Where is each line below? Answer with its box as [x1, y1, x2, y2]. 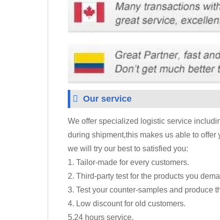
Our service [83, 94, 132, 104]
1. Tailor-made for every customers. [68, 158, 189, 167]
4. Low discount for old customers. [68, 199, 186, 208]
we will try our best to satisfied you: [68, 144, 188, 153]
